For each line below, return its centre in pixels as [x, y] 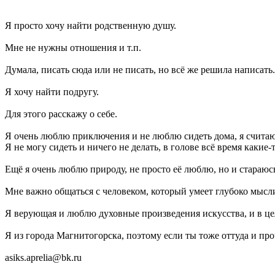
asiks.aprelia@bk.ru [43, 257]
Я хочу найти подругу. [52, 91]
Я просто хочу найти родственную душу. [91, 25]
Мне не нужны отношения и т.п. [73, 47]
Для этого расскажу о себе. [61, 114]
